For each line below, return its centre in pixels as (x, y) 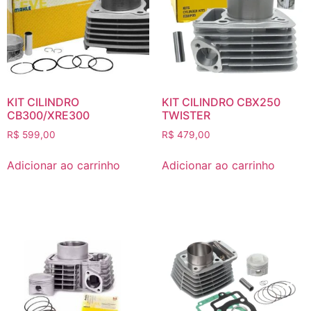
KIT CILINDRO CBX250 (221, 102)
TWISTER (186, 115)
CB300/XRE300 (48, 115)
